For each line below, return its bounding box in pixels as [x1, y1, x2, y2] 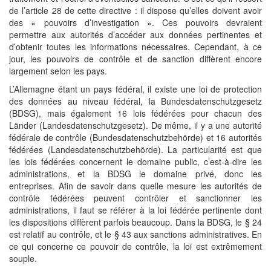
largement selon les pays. [9, 65, 107, 77]
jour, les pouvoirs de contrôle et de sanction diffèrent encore [9, 53, 262, 65]
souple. [9, 252, 37, 264]
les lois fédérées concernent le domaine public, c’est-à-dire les [9, 155, 262, 168]
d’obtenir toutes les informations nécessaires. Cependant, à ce [9, 41, 262, 53]
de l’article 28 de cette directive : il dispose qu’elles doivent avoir [9, 4, 262, 16]
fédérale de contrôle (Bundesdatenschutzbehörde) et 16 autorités [9, 131, 262, 143]
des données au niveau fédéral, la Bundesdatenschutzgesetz [9, 95, 262, 107]
